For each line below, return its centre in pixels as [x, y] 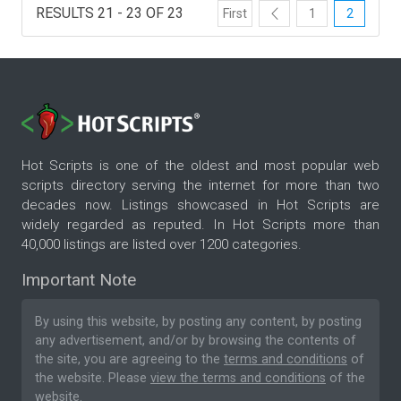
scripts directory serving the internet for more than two [200, 186]
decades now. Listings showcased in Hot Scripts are [200, 205]
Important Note [79, 280]
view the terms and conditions [238, 379]
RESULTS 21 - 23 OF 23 [110, 13]
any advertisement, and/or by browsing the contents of [196, 341]
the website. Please [93, 379]
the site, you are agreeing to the [129, 360]
